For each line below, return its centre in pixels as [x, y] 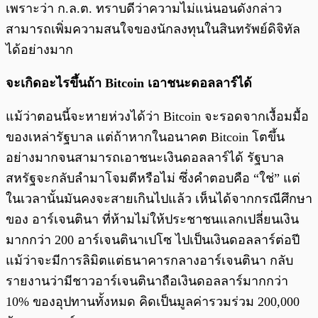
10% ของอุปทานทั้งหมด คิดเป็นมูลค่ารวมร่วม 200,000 [153, 302]
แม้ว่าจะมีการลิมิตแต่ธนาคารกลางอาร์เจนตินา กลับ [149, 261]
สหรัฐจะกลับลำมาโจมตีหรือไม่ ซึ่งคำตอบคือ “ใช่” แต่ [153, 179]
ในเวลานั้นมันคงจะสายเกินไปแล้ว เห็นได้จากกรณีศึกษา [159, 199]
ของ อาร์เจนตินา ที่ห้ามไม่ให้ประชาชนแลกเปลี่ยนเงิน [152, 220]
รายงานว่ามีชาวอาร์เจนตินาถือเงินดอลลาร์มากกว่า [147, 281]
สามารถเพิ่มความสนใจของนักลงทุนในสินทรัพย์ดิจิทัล [153, 29]
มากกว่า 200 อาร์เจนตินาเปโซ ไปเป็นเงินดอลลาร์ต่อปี [153, 240]
